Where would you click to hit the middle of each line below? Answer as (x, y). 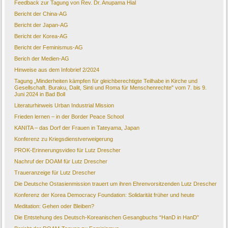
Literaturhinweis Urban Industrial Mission (64, 106)
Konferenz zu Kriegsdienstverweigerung (64, 139)
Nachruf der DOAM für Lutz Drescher (61, 162)
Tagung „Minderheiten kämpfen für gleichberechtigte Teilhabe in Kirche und (106, 81)
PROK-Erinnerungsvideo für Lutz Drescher (68, 150)
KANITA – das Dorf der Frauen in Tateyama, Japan (77, 128)
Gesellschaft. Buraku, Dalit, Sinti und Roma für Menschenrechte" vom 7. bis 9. (111, 88)
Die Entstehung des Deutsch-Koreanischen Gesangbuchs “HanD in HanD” (107, 218)
